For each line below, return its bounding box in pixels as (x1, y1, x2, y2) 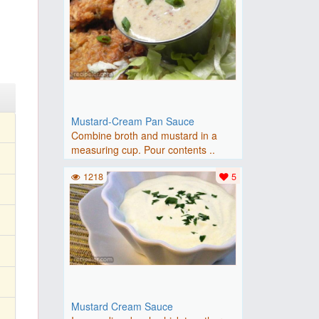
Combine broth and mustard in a (70, 128, 217, 142)
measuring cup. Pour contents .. (70, 142, 215, 157)
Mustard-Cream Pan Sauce (70, 114, 194, 128)
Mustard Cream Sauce (70, 299, 173, 313)
